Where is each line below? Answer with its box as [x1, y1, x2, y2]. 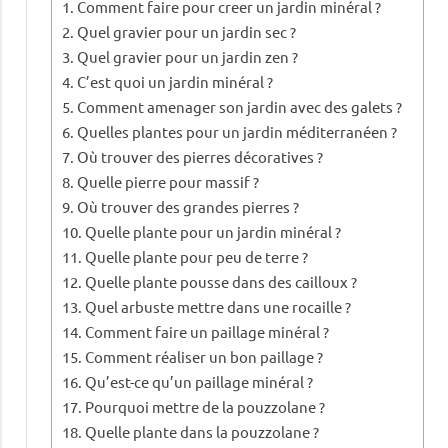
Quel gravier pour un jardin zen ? [77, 47, 299, 67]
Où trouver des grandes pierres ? [77, 197, 300, 217]
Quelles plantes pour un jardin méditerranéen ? [77, 122, 398, 142]
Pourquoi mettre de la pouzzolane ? [85, 397, 326, 417]
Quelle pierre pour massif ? [77, 172, 260, 192]
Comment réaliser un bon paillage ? [85, 347, 324, 367]
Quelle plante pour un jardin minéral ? [85, 222, 342, 242]
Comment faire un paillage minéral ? [85, 322, 330, 342]
